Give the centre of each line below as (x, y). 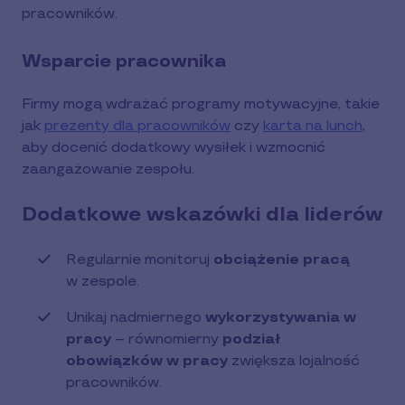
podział (252, 339)
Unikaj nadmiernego (136, 318)
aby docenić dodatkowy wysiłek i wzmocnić (174, 148)
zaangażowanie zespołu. (108, 170)
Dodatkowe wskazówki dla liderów (202, 215)
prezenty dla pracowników (137, 126)
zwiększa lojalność (294, 361)
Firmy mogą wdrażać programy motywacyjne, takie (201, 104)
